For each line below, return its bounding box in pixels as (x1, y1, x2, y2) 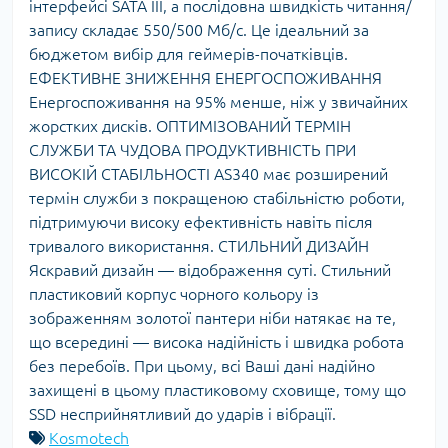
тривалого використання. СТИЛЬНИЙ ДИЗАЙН (29, 236, 369, 255)
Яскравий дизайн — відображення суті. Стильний (29, 260, 391, 279)
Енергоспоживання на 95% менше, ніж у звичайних (29, 92, 408, 111)
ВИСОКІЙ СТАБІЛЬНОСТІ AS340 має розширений (29, 164, 388, 183)
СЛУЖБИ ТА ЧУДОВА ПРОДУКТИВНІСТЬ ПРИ (29, 140, 356, 159)
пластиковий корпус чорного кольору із (29, 284, 319, 303)
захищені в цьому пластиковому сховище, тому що (29, 380, 406, 399)
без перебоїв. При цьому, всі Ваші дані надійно (29, 356, 375, 375)
